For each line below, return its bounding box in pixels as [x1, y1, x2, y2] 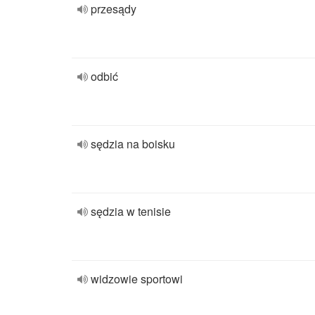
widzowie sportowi [91, 271, 183, 287]
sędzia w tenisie [91, 203, 171, 219]
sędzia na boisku [91, 136, 175, 152]
